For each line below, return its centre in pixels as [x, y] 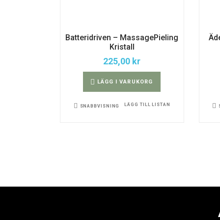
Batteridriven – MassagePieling [122, 37]
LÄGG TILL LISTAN [147, 104]
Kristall [122, 47]
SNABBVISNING [100, 106]
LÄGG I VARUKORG [125, 82]
